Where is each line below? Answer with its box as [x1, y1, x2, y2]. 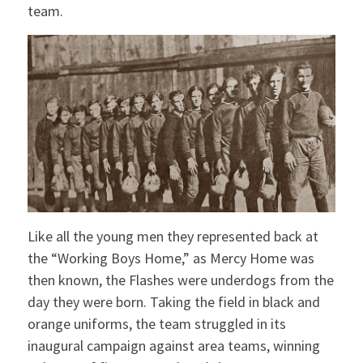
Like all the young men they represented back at [27, 226, 318, 246]
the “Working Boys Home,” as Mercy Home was [27, 248, 314, 267]
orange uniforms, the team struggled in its [27, 314, 286, 333]
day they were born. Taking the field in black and [27, 292, 320, 311]
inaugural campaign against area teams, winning [27, 335, 320, 355]
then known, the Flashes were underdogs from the [27, 270, 334, 289]
